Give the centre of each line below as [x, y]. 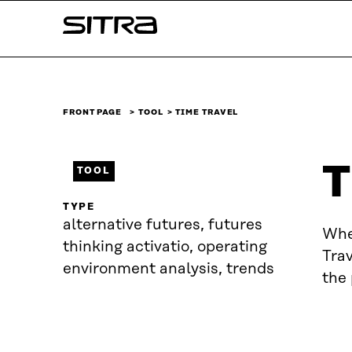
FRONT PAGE [93, 112]
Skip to [26, 15]
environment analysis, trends [169, 269]
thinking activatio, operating [165, 247]
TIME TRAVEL [207, 112]
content [28, 37]
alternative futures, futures [163, 225]
